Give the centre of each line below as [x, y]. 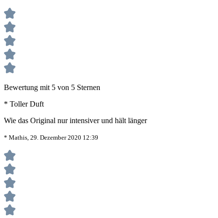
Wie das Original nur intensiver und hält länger [75, 121]
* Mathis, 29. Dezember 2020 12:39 [51, 138]
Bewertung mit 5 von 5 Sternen [52, 88]
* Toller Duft [24, 104]
